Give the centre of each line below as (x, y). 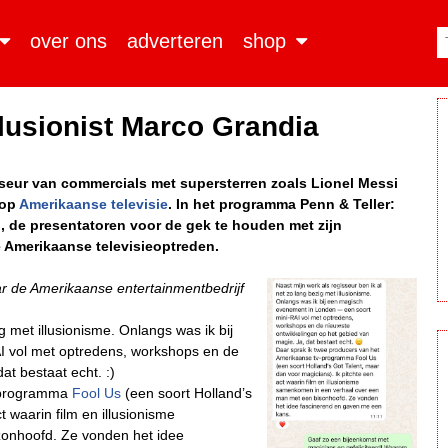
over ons (69, 41)
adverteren (175, 41)
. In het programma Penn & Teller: (281, 204)
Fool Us (96, 393)
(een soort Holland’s (186, 393)
